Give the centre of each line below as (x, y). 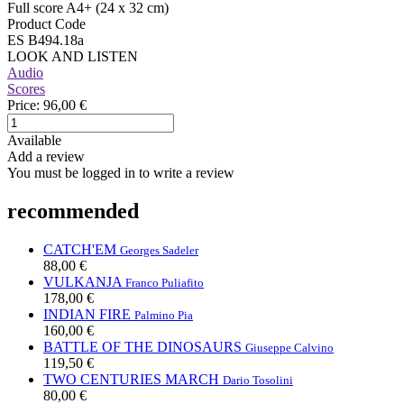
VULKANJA (83, 281)
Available (34, 140)
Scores (26, 88)
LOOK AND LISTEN (73, 56)
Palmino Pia (164, 315)
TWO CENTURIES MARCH (131, 379)
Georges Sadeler (159, 250)
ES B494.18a (46, 40)
